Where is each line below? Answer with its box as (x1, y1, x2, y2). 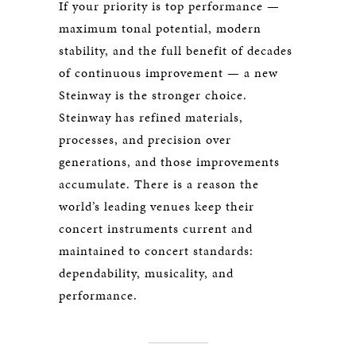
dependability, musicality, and (59, 263, 234, 282)
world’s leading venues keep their (59, 196, 254, 215)
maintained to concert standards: (59, 241, 253, 260)
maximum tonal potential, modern (59, 18, 261, 37)
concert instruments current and (59, 219, 253, 238)
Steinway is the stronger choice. (59, 85, 247, 104)
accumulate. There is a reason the (59, 174, 259, 193)
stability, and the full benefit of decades (59, 41, 292, 60)
